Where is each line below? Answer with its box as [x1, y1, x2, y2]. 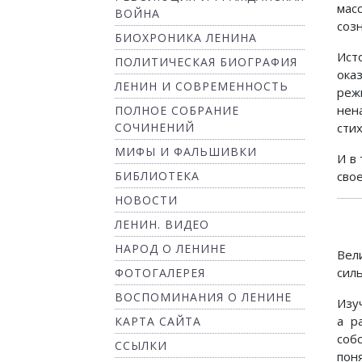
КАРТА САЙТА [115, 314, 201, 329]
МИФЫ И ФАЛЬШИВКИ [115, 144, 257, 159]
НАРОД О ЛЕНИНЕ [115, 241, 226, 256]
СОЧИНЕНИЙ [115, 120, 195, 135]
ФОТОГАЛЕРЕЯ [115, 265, 205, 280]
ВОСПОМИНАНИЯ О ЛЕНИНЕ [115, 289, 292, 305]
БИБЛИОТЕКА [115, 168, 200, 183]
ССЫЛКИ [115, 338, 167, 353]
